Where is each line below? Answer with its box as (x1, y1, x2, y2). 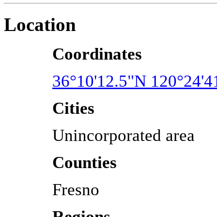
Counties (52, 153, 117, 172)
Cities (52, 99, 94, 118)
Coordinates (52, 45, 142, 64)
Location (4, 14, 76, 35)
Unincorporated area (52, 126, 195, 145)
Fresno (52, 180, 99, 200)
